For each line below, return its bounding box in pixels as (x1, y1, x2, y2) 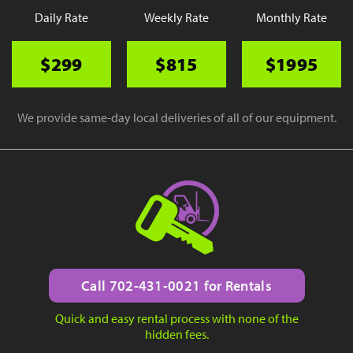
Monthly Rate (256, 9, 327, 25)
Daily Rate (35, 9, 88, 25)
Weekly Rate (144, 9, 209, 25)
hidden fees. (144, 325, 209, 342)
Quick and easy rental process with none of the (54, 310, 299, 326)
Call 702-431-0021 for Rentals (81, 276, 272, 295)
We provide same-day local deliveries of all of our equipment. (17, 109, 336, 125)
